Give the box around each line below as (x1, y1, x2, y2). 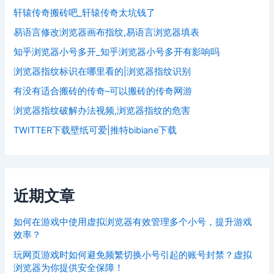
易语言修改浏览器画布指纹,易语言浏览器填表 (13, 26, 200, 38)
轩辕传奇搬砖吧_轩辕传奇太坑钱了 (13, 7, 156, 18)
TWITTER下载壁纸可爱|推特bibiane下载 (13, 124, 177, 136)
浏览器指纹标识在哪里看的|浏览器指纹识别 (13, 65, 191, 77)
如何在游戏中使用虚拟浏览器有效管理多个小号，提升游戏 (13, 217, 253, 228)
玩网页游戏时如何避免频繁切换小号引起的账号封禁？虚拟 (13, 250, 253, 261)
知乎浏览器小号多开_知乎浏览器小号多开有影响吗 (13, 46, 220, 57)
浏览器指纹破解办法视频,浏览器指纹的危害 (13, 105, 191, 116)
